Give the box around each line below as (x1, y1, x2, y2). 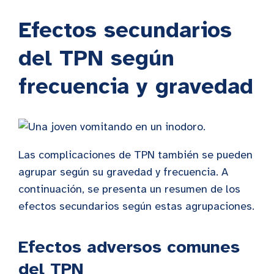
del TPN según (18, 45, 174, 72)
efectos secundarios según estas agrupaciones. (18, 199, 254, 213)
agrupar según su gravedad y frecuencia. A (18, 165, 228, 179)
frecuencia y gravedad (18, 73, 253, 100)
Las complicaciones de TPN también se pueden (18, 148, 253, 162)
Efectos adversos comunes (18, 236, 240, 258)
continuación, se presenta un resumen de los (18, 182, 240, 196)
